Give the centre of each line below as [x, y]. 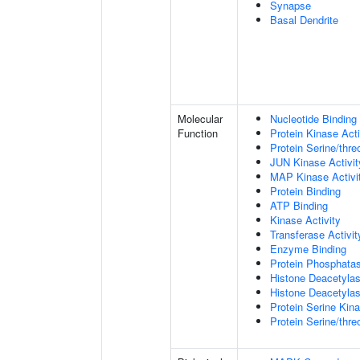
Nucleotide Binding [313, 119]
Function [198, 133]
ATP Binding [299, 205]
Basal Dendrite [304, 20]
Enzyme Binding [308, 249]
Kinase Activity [305, 220]
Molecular [200, 119]
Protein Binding [305, 191]
